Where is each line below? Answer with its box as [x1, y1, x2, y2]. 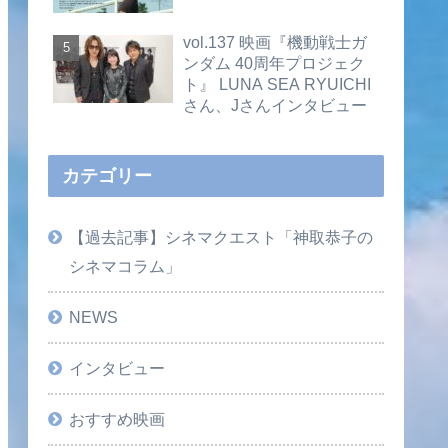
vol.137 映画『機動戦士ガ [183, 33, 367, 52]
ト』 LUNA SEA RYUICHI [183, 75, 371, 94]
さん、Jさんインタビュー [183, 96, 367, 115]
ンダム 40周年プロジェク [183, 54, 365, 73]
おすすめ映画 [69, 410, 166, 429]
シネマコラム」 [69, 257, 182, 276]
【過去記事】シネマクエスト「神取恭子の [69, 228, 374, 247]
